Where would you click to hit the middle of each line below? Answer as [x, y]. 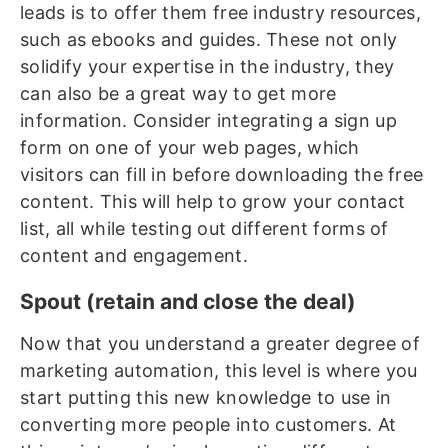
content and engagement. [134, 256]
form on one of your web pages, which [190, 148]
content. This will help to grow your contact [213, 202]
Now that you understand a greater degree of [220, 344]
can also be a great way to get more [178, 94]
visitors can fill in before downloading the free [222, 175]
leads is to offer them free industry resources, [221, 13]
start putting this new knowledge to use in [206, 398]
